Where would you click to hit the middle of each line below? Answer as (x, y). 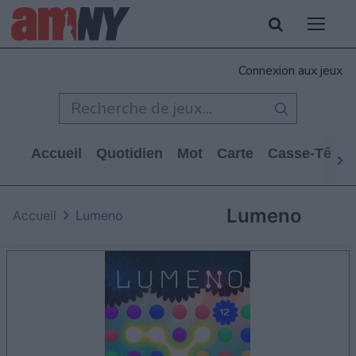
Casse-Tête (306, 153)
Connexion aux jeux (290, 71)
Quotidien (130, 153)
